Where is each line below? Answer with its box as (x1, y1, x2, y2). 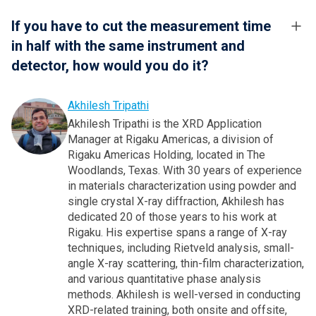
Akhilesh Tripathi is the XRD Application (68, 117, 262, 131)
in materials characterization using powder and (68, 179, 296, 193)
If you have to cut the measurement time (11, 18, 271, 35)
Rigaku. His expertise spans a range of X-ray (68, 226, 287, 240)
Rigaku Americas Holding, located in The (68, 148, 265, 162)
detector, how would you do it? (11, 57, 209, 75)
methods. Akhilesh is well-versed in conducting (68, 288, 300, 302)
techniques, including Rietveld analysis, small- (68, 241, 294, 255)
